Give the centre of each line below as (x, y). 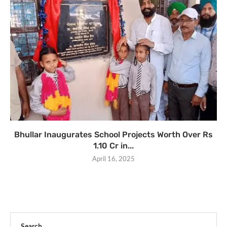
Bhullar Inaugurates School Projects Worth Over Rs (113, 134)
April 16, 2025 (113, 159)
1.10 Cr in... (113, 145)
